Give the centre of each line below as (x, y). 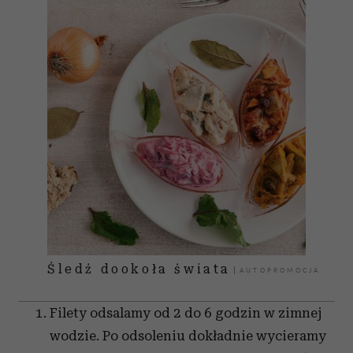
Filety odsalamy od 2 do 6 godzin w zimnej (186, 313)
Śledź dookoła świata (139, 269)
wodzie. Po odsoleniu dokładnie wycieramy (188, 336)
